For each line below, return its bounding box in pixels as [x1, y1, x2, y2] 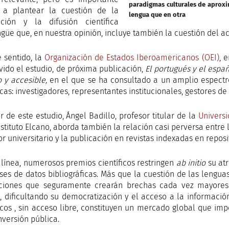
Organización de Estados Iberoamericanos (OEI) [44, 53, 219, 62]
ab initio [176, 158, 208, 168]
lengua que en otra [129, 11, 186, 18]
